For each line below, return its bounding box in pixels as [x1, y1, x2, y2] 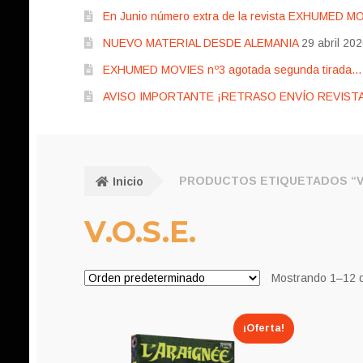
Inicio [112, 174, 143, 188]
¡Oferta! [242, 322, 284, 335]
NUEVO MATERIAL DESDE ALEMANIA [102, 36, 298, 50]
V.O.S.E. [84, 213, 196, 250]
